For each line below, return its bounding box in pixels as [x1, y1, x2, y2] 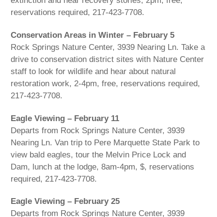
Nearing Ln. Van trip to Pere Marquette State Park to [11, 138, 200, 147]
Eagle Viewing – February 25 [11, 197, 120, 206]
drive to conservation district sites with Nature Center [11, 54, 204, 64]
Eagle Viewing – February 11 [11, 113, 120, 123]
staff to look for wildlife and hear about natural [11, 66, 176, 76]
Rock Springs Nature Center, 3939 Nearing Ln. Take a [11, 42, 205, 52]
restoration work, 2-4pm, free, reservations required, [11, 78, 201, 88]
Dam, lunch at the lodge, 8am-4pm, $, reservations [11, 162, 195, 171]
